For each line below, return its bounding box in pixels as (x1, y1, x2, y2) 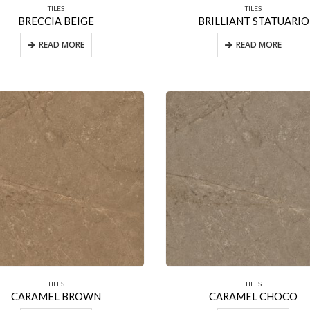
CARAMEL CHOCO (209, 289, 298, 302)
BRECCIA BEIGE (18, 14, 95, 27)
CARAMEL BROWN (11, 289, 102, 302)
